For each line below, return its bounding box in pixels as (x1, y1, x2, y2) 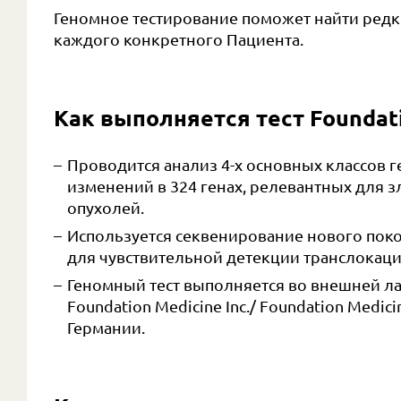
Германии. (67, 319, 145, 337)
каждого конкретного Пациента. (54, 30, 303, 49)
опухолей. (67, 199, 144, 218)
